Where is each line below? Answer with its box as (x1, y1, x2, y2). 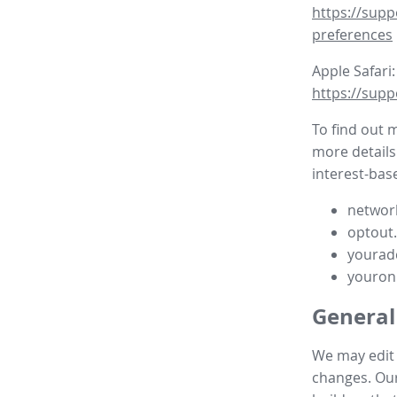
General (312, 301, 395, 332)
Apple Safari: (312, 61, 395, 82)
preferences (312, 25, 393, 45)
